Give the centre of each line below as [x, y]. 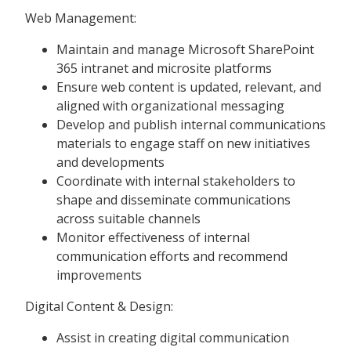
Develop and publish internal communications [191, 124]
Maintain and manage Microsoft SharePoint [185, 49]
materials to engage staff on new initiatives [183, 143]
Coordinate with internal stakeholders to [176, 181]
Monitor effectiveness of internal [153, 237]
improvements [99, 275]
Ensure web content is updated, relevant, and [189, 87]
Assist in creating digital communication [173, 337]
